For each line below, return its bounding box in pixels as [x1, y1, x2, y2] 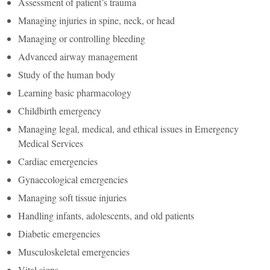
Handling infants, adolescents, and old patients [18, 209, 194, 223]
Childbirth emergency [18, 104, 101, 118]
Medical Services [18, 137, 83, 151]
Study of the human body [18, 68, 115, 82]
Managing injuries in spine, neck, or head [18, 14, 175, 28]
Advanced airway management [18, 50, 137, 64]
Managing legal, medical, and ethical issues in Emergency [18, 122, 239, 136]
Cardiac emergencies [18, 155, 98, 169]
